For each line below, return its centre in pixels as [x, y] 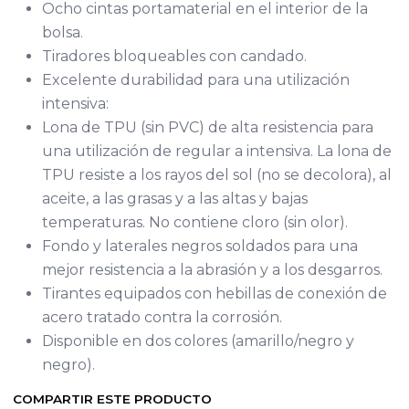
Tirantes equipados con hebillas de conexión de [214, 293]
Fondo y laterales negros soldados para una [199, 246]
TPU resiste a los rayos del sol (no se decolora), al [216, 174]
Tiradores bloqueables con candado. [174, 56]
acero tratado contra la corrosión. [162, 317]
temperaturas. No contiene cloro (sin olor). [194, 222]
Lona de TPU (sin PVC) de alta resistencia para [207, 127]
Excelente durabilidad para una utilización [195, 79]
